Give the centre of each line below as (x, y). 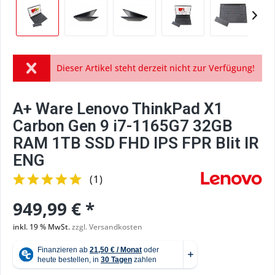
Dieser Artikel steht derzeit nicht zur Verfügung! (155, 68)
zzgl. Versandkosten (107, 227)
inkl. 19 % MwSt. (42, 227)
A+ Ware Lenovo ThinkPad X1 (118, 109)
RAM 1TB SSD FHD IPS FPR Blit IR (136, 143)
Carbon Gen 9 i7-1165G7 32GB (123, 126)
